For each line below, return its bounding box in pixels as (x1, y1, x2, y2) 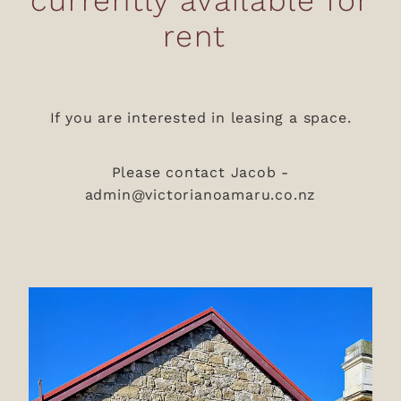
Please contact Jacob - (111, 160, 290, 182)
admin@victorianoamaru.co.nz (84, 183, 317, 204)
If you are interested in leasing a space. (49, 106, 352, 127)
